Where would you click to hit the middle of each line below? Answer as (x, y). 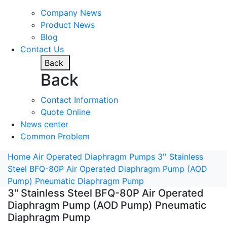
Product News (68, 25)
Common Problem (55, 136)
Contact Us (42, 49)
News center (44, 124)
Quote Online (65, 112)
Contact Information (79, 100)
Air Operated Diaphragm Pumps (94, 156)
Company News (71, 12)
